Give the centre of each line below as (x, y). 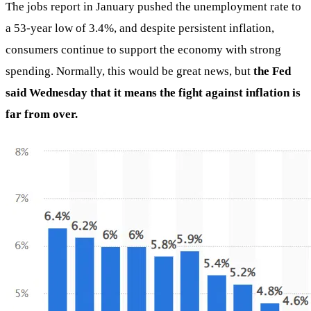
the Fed (271, 71)
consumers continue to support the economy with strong (143, 49)
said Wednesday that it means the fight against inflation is (153, 92)
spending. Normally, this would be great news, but (128, 71)
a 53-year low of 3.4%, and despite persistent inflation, (140, 28)
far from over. (42, 114)
